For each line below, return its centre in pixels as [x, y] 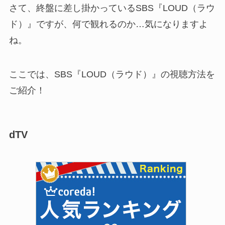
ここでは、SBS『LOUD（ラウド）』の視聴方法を [112, 75]
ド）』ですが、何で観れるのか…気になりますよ [108, 24]
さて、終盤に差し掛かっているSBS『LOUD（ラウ [112, 8]
